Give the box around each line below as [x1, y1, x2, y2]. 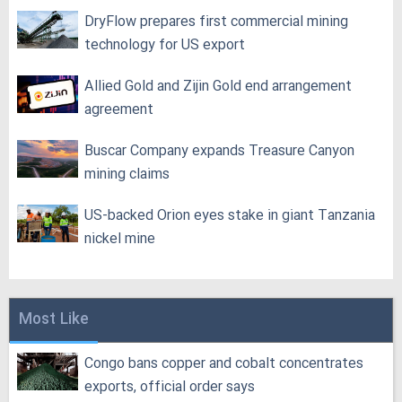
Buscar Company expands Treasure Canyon [84, 140, 354, 163]
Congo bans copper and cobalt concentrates [84, 353, 363, 376]
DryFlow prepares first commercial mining [84, 11, 348, 34]
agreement [84, 99, 153, 122]
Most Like [19, 308, 89, 333]
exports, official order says [84, 376, 255, 399]
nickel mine [84, 228, 155, 251]
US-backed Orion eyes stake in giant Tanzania [84, 205, 375, 228]
